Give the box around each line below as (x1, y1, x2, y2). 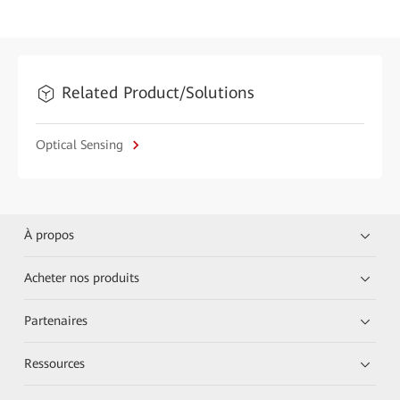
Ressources (24, 356, 86, 371)
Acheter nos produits (24, 271, 140, 285)
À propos (24, 228, 75, 242)
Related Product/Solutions (62, 83, 254, 102)
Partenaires (24, 313, 88, 328)
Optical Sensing (36, 137, 127, 152)
